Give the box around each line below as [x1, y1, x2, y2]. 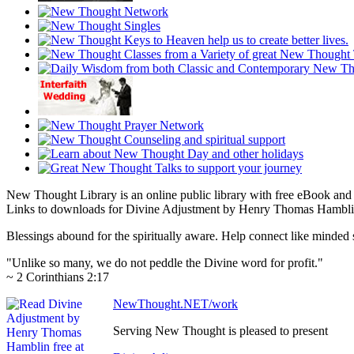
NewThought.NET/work [113, 297, 238, 311]
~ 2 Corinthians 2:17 [6, 270, 109, 284]
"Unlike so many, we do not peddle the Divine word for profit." [6, 256, 323, 270]
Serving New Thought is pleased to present [113, 324, 328, 338]
